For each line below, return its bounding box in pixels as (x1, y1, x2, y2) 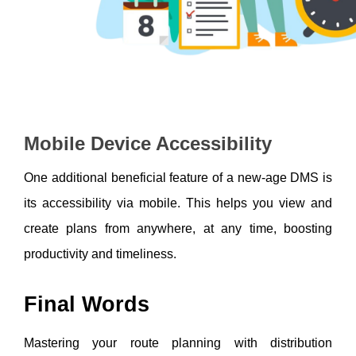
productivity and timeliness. (24, 246, 180, 261)
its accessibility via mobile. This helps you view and (24, 195, 332, 210)
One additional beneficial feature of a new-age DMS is (24, 170, 332, 184)
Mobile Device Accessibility (24, 132, 277, 154)
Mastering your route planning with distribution (24, 335, 332, 350)
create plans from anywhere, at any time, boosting (24, 221, 332, 235)
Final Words (24, 292, 149, 316)
